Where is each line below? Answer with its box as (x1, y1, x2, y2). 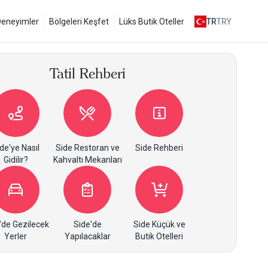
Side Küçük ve (133, 220, 185, 229)
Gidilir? (3, 155, 28, 165)
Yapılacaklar (64, 232, 111, 241)
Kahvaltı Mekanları (53, 155, 122, 165)
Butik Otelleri (135, 232, 183, 241)
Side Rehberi (135, 143, 183, 153)
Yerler (4, 232, 27, 241)
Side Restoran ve (55, 143, 120, 153)
